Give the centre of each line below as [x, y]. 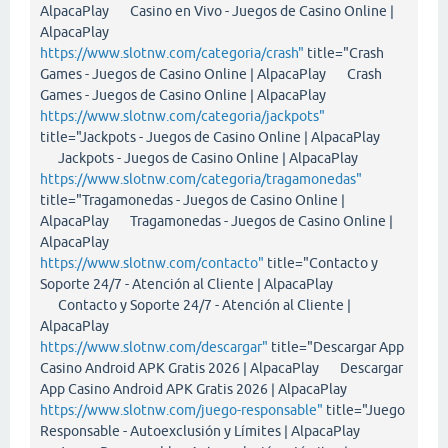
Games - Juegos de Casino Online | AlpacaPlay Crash [211, 73]
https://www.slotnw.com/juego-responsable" [181, 409]
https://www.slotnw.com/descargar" [154, 346]
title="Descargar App [336, 346]
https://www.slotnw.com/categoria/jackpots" [182, 115]
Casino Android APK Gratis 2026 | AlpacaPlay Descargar [221, 367]
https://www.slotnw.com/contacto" [152, 262]
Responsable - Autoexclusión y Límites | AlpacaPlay [200, 430]
